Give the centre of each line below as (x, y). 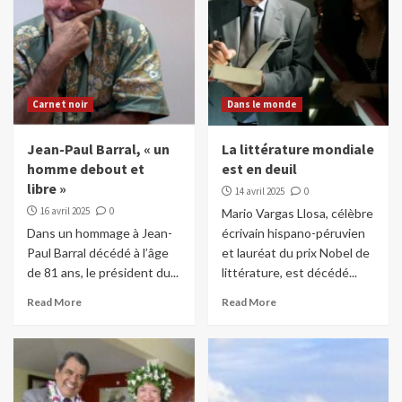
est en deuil (259, 169)
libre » (47, 189)
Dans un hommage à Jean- (100, 233)
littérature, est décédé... (289, 273)
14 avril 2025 (259, 192)
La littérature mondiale (297, 149)
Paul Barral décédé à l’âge (98, 253)
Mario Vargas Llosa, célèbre (297, 214)
